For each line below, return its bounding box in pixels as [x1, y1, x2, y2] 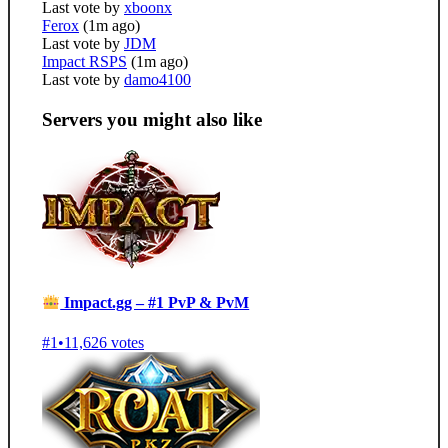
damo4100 [124, 70, 191, 88]
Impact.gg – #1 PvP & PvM [60, 294, 250, 312]
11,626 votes [64, 333, 144, 351]
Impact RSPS [42, 52, 127, 70]
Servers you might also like [42, 108, 262, 130]
